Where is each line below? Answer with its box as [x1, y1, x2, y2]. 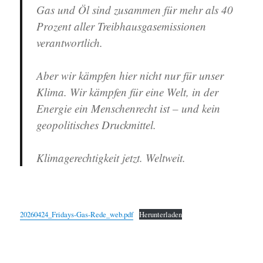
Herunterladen [139, 209, 183, 220]
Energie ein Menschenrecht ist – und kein [36, 101, 221, 116]
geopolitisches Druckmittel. [36, 117, 157, 132]
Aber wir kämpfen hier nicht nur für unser [36, 68, 224, 83]
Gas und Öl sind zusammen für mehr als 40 [36, 2, 234, 17]
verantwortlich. [36, 35, 103, 50]
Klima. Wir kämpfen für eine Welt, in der [36, 85, 219, 99]
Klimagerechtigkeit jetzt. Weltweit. [36, 150, 186, 165]
